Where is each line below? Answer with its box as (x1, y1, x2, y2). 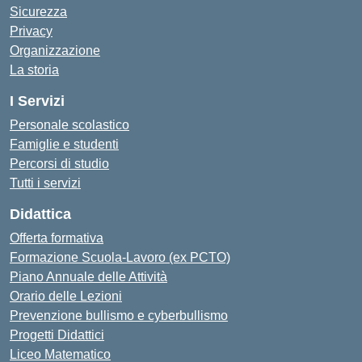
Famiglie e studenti (10, 137, 119, 151)
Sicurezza (10, 4, 67, 19)
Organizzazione (10, 43, 100, 57)
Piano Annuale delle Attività (10, 269, 167, 284)
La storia (10, 62, 59, 77)
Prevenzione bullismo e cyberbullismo (10, 308, 228, 322)
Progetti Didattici (10, 327, 104, 342)
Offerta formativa (10, 230, 103, 245)
